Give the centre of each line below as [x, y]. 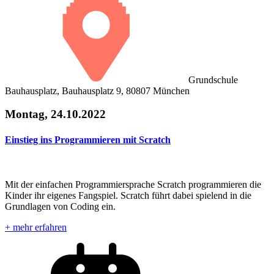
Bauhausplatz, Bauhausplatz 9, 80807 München [97, 91]
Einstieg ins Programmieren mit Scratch [88, 139]
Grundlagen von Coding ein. [60, 206]
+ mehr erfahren [36, 227]
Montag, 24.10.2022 [55, 114]
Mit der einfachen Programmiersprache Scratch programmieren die [133, 184]
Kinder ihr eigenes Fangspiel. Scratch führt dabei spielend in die [128, 195]
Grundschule [213, 80]
